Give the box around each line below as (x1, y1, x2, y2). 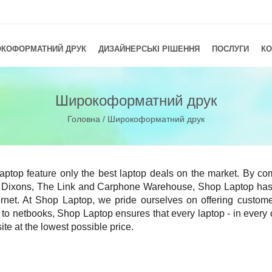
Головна (67, 114, 100, 124)
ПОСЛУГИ (212, 44, 249, 53)
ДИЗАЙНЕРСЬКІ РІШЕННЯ (98, 44, 200, 53)
